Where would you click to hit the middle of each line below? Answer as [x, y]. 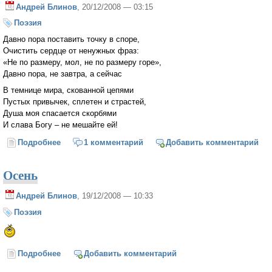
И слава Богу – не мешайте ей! [60, 125]
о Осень [77, 253]
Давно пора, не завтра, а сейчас [63, 74]
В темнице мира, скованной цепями [68, 90]
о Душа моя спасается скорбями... [129, 142]
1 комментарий [113, 142]
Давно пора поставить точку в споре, [71, 39]
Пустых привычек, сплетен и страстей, [75, 102]
